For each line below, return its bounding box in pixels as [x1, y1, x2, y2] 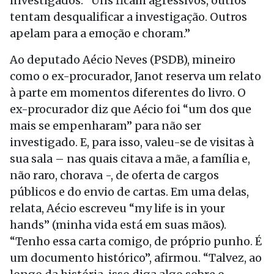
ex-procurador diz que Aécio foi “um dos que [10, 102, 251, 116]
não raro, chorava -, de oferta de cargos [10, 168, 219, 182]
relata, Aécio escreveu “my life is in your [10, 201, 225, 215]
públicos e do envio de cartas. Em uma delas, [10, 185, 249, 199]
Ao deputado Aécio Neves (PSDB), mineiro [10, 53, 235, 67]
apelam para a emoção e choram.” [10, 26, 190, 40]
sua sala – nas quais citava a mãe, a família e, [10, 152, 250, 166]
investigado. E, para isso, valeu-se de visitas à [10, 135, 254, 149]
